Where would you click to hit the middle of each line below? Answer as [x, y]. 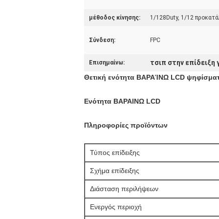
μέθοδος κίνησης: [115, 18]
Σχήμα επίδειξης [115, 171]
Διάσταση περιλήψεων [124, 189]
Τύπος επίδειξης [115, 153]
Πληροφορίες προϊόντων [126, 125]
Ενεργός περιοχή [116, 207]
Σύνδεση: [102, 40]
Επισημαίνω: [107, 63]
